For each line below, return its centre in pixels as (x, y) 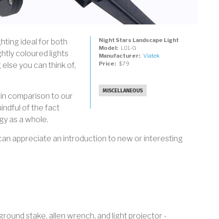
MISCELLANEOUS (123, 91)
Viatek (151, 56)
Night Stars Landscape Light (139, 40)
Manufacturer (119, 56)
